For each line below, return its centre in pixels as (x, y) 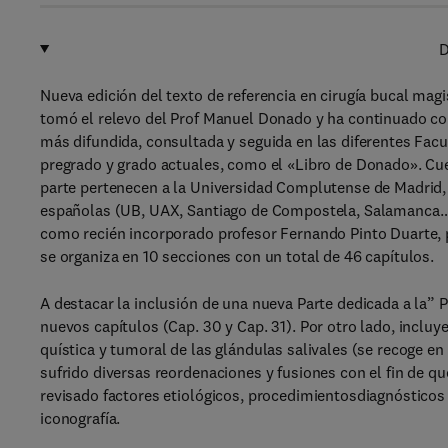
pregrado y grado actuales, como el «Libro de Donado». (231, 164)
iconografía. (80, 418)
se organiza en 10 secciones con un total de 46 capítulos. (237, 256)
